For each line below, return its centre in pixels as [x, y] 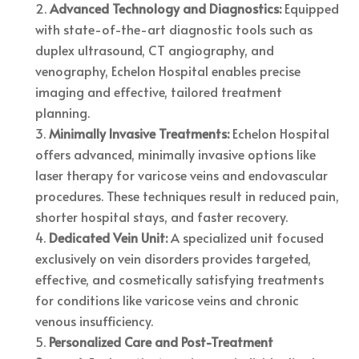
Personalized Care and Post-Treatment [161, 341]
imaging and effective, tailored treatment [159, 91]
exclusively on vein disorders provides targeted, [173, 258]
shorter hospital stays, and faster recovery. [162, 216]
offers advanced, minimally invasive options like [176, 153]
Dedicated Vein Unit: [109, 237]
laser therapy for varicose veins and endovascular [182, 174]
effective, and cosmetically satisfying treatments [180, 278]
